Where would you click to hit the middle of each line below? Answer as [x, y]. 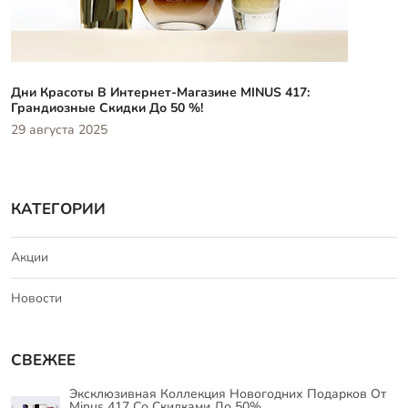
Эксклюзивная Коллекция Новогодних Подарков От [228, 393]
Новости [36, 298]
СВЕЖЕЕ [43, 360]
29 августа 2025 [59, 129]
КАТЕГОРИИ [58, 209]
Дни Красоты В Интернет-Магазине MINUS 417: [160, 92]
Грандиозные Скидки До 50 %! [107, 107]
